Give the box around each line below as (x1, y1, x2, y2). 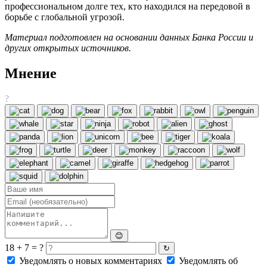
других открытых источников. (5, 42, 131, 53)
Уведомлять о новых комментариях (17, 255, 164, 266)
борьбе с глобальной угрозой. (5, 11, 125, 22)
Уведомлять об (176, 255, 238, 266)
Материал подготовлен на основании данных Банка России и (5, 32, 253, 42)
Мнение (5, 65, 57, 81)
